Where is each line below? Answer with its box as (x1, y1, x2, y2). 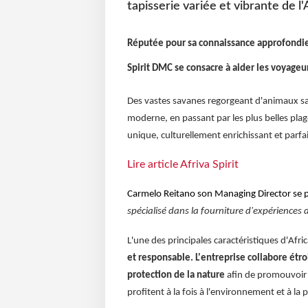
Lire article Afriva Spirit (126, 159, 239, 170)
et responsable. (126, 253, 193, 264)
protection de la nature (126, 270, 225, 281)
